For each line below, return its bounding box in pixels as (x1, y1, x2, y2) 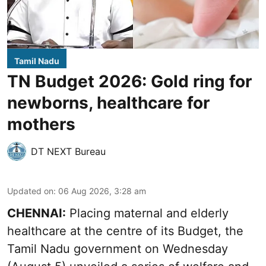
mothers (7, 114, 75, 135)
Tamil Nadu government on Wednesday (7, 242, 228, 256)
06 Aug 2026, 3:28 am (58, 186, 146, 197)
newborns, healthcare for (7, 93, 210, 113)
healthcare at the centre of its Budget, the (7, 224, 243, 239)
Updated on (7, 186, 53, 197)
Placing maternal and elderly (66, 206, 229, 221)
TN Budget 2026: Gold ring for (7, 71, 252, 92)
